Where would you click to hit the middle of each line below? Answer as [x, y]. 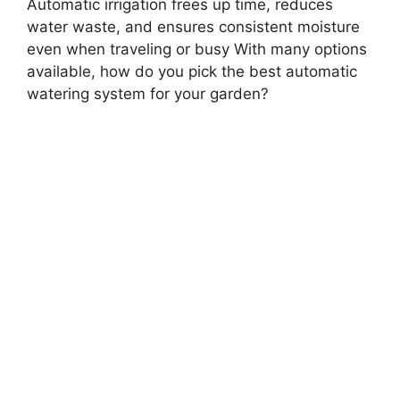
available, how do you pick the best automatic [192, 71]
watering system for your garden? [148, 93]
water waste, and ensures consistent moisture [193, 26]
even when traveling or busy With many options [197, 49]
